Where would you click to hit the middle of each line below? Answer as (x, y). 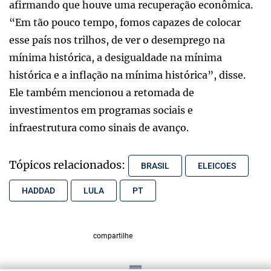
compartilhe (113, 236)
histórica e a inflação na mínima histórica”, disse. (127, 75)
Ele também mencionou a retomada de (102, 92)
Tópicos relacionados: (67, 165)
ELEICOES (217, 165)
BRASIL (155, 165)
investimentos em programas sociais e (101, 110)
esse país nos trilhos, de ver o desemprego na (117, 40)
